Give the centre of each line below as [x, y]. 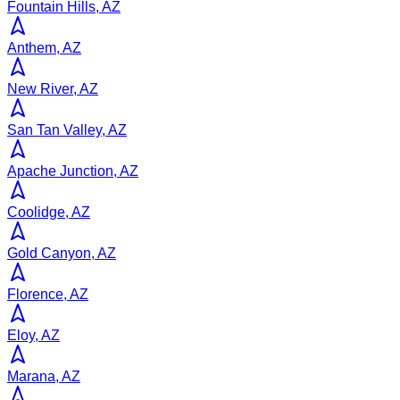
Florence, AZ [48, 295]
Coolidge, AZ [49, 212]
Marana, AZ [44, 377]
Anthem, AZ [44, 48]
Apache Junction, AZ [73, 171]
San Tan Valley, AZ [67, 130]
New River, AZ [53, 89]
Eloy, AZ [33, 336]
